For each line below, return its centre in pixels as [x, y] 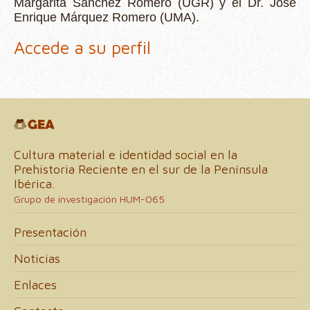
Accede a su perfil [82, 47]
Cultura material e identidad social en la [126, 155]
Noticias [37, 258]
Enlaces [35, 285]
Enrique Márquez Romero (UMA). [107, 17]
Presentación [50, 232]
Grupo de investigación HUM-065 [89, 199]
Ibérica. [35, 184]
